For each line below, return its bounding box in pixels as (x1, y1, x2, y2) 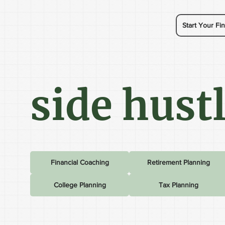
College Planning (53, 181, 106, 189)
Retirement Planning (147, 158, 210, 166)
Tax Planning (159, 181, 199, 189)
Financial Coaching (50, 158, 109, 166)
